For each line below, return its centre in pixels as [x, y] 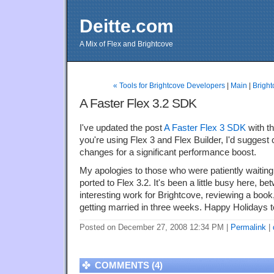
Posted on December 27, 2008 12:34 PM [153, 228]
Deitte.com [127, 26]
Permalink [248, 228]
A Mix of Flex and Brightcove [126, 44]
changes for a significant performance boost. [168, 153]
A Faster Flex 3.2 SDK [138, 103]
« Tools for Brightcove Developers [169, 86]
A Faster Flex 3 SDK [205, 128]
